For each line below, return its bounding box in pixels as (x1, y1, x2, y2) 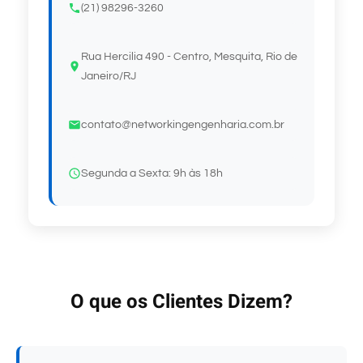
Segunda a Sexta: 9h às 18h (81, 167, 223, 179)
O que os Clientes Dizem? (70, 287, 293, 316)
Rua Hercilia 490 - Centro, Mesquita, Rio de (81, 50, 297, 62)
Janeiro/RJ (81, 70, 136, 82)
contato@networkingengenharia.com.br (81, 118, 284, 130)
